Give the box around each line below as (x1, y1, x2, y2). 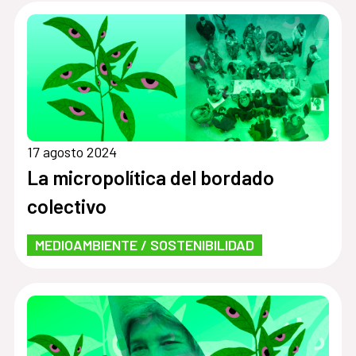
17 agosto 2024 (26, 143, 117, 161)
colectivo (26, 194, 106, 219)
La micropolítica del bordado (26, 165, 274, 190)
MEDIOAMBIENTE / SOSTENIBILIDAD (34, 236, 254, 254)
